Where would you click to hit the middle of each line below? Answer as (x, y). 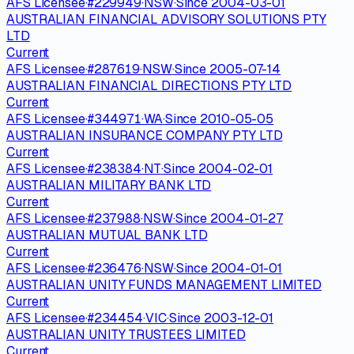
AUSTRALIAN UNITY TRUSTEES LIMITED (126, 334)
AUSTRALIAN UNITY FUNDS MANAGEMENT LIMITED (164, 284)
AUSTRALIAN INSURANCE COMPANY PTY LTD (145, 135)
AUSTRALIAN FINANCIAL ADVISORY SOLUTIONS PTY (166, 19)
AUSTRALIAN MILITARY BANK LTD (109, 185)
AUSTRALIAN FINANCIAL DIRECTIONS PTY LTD (149, 85)
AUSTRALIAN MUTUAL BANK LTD (107, 235)
